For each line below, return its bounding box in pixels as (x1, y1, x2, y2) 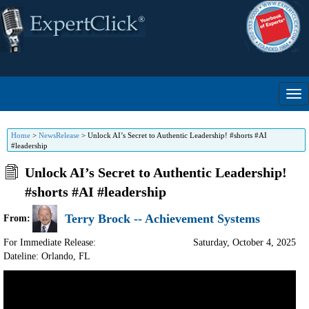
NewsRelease (39, 131, 79, 139)
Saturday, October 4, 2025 (193, 237, 296, 248)
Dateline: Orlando (3, 251, 73, 261)
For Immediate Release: (3, 237, 96, 248)
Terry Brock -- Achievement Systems (65, 211, 260, 226)
